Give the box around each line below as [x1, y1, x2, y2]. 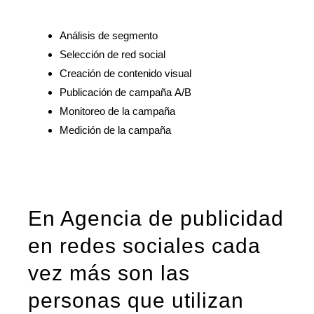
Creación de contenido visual [60, 67, 192, 80]
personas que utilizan [28, 288, 245, 312]
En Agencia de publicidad [28, 206, 285, 230]
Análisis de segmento [60, 29, 158, 42]
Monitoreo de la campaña [60, 105, 176, 118]
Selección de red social [60, 48, 166, 61]
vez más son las [28, 261, 191, 285]
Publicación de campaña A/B [60, 86, 192, 99]
